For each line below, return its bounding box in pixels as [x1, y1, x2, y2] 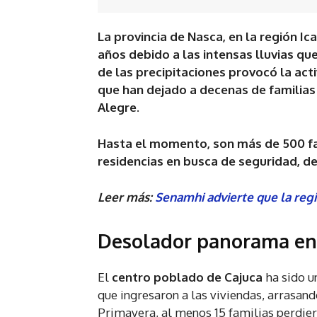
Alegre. [98, 100, 139, 115]
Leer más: [98, 190, 155, 205]
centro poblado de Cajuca [112, 270, 263, 285]
